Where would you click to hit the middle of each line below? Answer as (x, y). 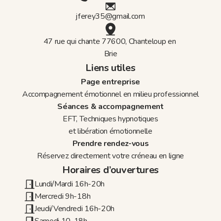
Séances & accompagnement (110, 107)
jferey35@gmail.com (110, 16)
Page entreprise (110, 82)
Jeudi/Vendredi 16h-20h (74, 209)
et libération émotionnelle (110, 131)
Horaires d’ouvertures (110, 170)
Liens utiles (110, 68)
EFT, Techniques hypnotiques (110, 119)
